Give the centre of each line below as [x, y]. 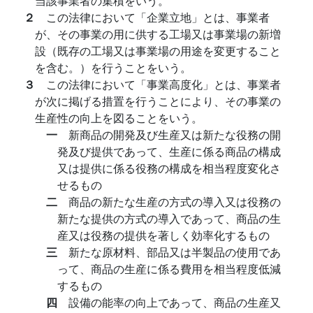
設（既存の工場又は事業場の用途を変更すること [158, 51]
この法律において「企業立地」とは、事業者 [158, 17]
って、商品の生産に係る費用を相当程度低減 [169, 269]
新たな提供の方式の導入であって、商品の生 [169, 218]
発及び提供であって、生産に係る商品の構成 [169, 151]
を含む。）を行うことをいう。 [113, 67]
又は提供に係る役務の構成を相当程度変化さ [169, 168]
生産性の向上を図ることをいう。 [119, 118]
